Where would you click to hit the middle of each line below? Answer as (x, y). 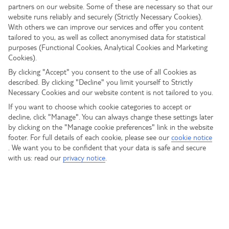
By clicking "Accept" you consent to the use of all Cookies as (102, 72)
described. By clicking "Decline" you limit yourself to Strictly (100, 82)
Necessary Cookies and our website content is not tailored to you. (110, 92)
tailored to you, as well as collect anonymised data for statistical (107, 37)
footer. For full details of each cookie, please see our (89, 137)
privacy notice (84, 157)
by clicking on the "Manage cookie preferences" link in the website (110, 127)
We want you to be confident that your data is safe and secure (109, 147)
